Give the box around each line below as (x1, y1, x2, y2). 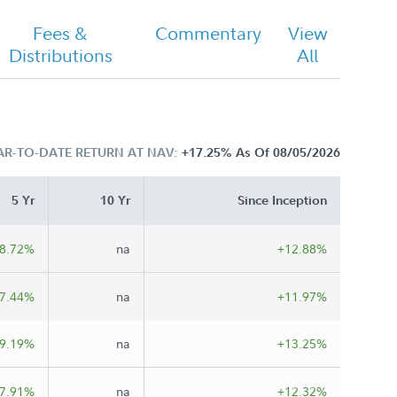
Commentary (155, 21, 262, 45)
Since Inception (237, 192, 327, 208)
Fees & (33, 21, 89, 45)
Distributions (8, 43, 113, 67)
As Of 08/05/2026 (236, 144, 340, 160)
